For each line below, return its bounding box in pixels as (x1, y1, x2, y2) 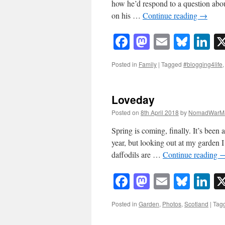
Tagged (161, 60, 182, 69)
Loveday (111, 92, 155, 107)
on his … (111, 10, 143, 21)
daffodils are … (111, 149, 163, 160)
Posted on (111, 108, 139, 117)
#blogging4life (183, 60, 222, 69)
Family (139, 60, 157, 69)
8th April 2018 (141, 108, 179, 117)
